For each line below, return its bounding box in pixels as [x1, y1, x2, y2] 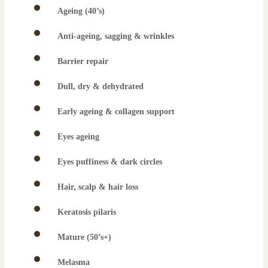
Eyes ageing [57, 132, 99, 141]
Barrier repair [57, 56, 108, 66]
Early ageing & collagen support [57, 106, 175, 116]
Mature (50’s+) [57, 232, 111, 242]
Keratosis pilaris [57, 207, 116, 217]
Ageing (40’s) [57, 6, 105, 16]
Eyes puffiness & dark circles [57, 157, 162, 166]
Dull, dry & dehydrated [57, 81, 144, 91]
